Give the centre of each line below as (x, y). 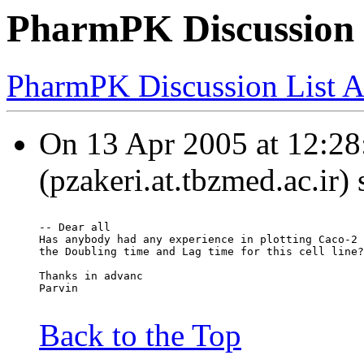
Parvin (58, 288)
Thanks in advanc (91, 276)
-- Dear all (75, 227)
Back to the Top (140, 336)
